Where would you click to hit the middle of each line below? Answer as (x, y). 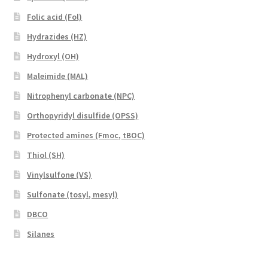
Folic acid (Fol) (55, 17)
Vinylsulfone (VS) (60, 175)
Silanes (41, 234)
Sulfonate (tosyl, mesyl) (73, 195)
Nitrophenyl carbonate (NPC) (81, 96)
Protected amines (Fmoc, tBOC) (86, 135)
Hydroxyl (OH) (53, 57)
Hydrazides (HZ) (57, 37)
